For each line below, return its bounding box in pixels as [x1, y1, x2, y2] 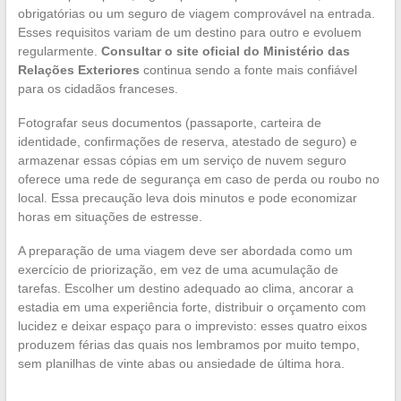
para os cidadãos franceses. [17, 81, 178, 97]
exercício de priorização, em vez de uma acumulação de [17, 262, 338, 277]
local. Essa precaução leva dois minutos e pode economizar [17, 191, 357, 206]
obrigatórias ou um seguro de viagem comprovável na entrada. [17, 6, 375, 21]
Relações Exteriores [17, 63, 140, 78]
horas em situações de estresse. [17, 209, 202, 225]
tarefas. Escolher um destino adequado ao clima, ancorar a [17, 281, 354, 296]
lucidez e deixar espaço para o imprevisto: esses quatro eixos [17, 319, 367, 334]
